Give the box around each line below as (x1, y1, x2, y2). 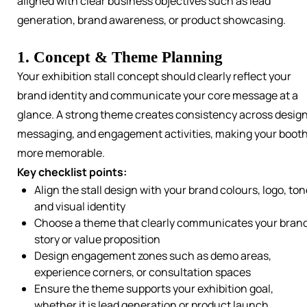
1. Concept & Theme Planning (17, 48, 223, 66)
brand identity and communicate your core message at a (17, 88, 298, 103)
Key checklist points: (17, 164, 127, 180)
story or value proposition (34, 232, 160, 247)
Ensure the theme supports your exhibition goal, (34, 281, 273, 297)
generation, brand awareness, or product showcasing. (17, 12, 286, 28)
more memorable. (17, 145, 105, 161)
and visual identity (34, 199, 125, 214)
